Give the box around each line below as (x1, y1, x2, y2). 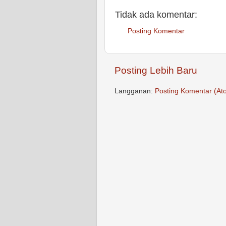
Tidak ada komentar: (115, 9, 197, 20)
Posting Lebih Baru (115, 65, 197, 76)
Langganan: (115, 87, 155, 95)
